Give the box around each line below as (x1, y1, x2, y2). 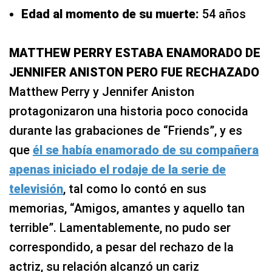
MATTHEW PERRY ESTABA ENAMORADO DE (9, 46, 260, 61)
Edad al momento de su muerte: (21, 7, 202, 22)
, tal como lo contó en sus (63, 182, 206, 197)
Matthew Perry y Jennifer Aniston (9, 84, 194, 100)
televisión (9, 182, 63, 197)
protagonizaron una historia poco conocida (9, 104, 248, 119)
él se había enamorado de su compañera (33, 143, 259, 158)
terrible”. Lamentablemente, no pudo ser (9, 220, 231, 236)
